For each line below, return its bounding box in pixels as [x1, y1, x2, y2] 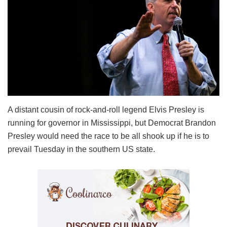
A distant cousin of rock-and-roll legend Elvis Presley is [8, 105, 204, 114]
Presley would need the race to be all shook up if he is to [8, 131, 209, 140]
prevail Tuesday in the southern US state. [8, 144, 155, 154]
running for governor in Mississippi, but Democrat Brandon [8, 118, 216, 127]
